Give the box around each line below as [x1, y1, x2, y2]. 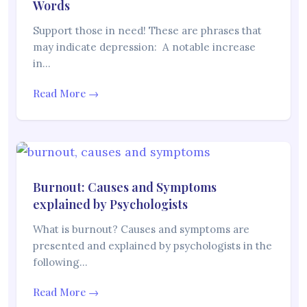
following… [33, 256, 88, 269]
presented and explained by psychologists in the [33, 239, 272, 253]
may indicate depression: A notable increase [33, 40, 256, 54]
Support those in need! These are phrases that [33, 24, 262, 38]
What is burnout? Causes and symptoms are [33, 223, 249, 236]
